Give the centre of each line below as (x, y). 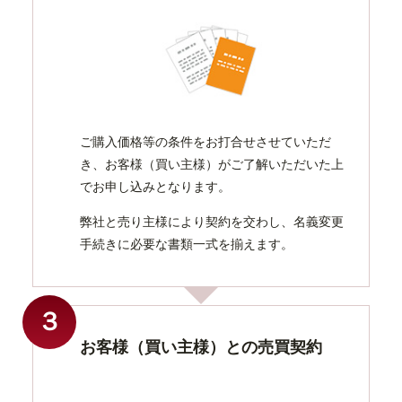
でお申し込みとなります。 (155, 186)
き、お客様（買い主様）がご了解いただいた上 (212, 164)
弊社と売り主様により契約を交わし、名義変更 (212, 221)
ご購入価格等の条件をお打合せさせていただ (205, 141)
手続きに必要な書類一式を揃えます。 (187, 244)
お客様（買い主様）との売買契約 (201, 347)
